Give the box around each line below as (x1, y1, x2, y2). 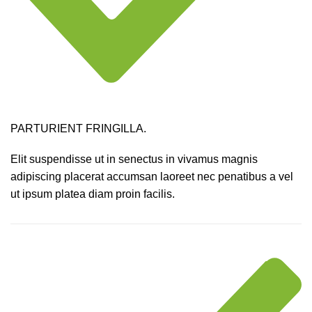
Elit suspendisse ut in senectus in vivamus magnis (10, 153, 258, 165)
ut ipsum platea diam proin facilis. (10, 187, 175, 200)
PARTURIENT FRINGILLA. (10, 122, 146, 134)
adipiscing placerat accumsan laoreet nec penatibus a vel (10, 170, 293, 182)
